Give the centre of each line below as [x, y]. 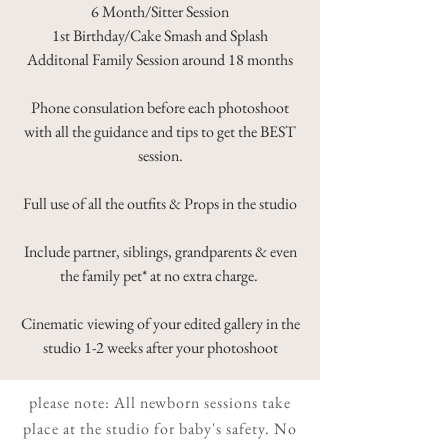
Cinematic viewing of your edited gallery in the [160, 323]
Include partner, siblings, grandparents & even [160, 251]
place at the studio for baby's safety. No [160, 428]
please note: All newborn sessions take [160, 402]
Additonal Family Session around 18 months [160, 59]
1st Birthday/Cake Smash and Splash [160, 35]
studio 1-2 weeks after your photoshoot [160, 347]
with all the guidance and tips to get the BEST [160, 131]
